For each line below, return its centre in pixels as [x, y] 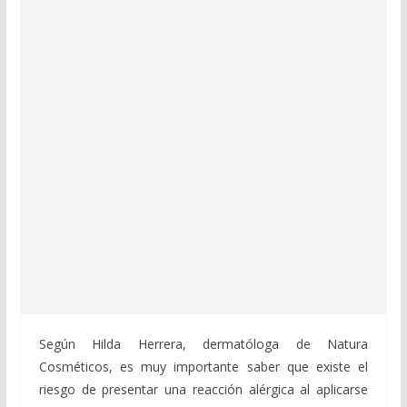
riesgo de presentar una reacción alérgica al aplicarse [203, 389]
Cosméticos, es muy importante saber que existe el [203, 366]
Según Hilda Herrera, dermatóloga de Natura [203, 343]
